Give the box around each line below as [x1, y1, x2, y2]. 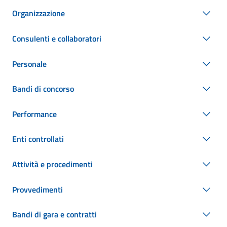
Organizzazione [12, 7, 65, 20]
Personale [12, 57, 47, 70]
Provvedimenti [12, 183, 63, 196]
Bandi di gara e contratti [12, 208, 97, 221]
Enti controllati [12, 133, 64, 145]
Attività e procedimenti [12, 158, 93, 170]
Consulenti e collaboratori [12, 32, 101, 45]
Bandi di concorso [12, 83, 74, 95]
